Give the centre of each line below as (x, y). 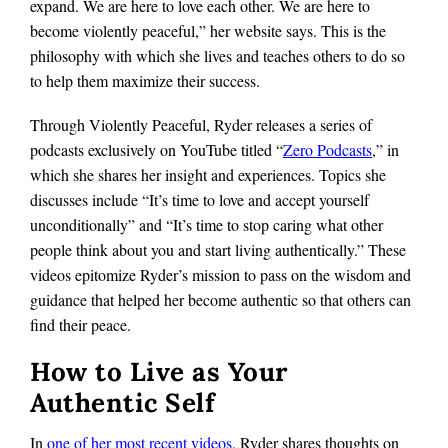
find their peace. (80, 324)
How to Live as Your (159, 372)
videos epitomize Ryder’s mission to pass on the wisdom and (220, 274)
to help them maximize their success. (145, 80)
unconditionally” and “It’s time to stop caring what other (206, 224)
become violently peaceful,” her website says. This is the (208, 30)
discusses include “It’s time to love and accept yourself (199, 199)
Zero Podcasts (327, 149)
